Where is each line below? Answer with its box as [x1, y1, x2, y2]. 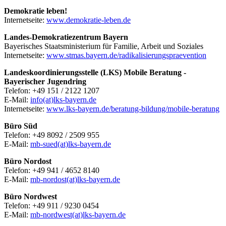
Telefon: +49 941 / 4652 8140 [4, 165, 99, 175]
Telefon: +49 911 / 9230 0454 [4, 201, 99, 210]
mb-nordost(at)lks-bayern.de [30, 175, 120, 184]
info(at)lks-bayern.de [30, 95, 96, 104]
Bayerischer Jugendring [4, 77, 86, 86]
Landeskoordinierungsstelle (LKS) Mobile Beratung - [4, 68, 186, 77]
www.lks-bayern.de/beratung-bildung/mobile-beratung [46, 104, 219, 113]
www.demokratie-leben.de [46, 15, 131, 24]
